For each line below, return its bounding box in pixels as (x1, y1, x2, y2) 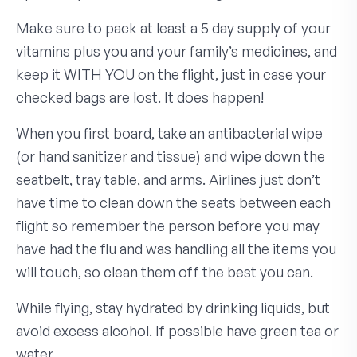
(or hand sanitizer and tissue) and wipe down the (16, 147, 325, 165)
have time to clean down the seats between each (16, 193, 331, 211)
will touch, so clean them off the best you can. (16, 262, 313, 280)
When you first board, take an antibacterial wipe (16, 124, 323, 142)
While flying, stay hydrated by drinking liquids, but (16, 298, 330, 316)
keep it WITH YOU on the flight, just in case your (16, 65, 326, 83)
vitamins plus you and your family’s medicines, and (16, 41, 337, 60)
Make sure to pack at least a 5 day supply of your (16, 18, 331, 37)
